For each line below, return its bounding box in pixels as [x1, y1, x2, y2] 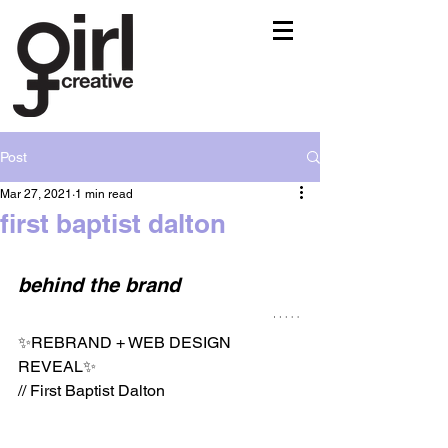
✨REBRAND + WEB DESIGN [18, 333, 235, 352]
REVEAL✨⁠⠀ [18, 357, 108, 376]
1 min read [75, 187, 133, 201]
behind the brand [18, 273, 180, 297]
